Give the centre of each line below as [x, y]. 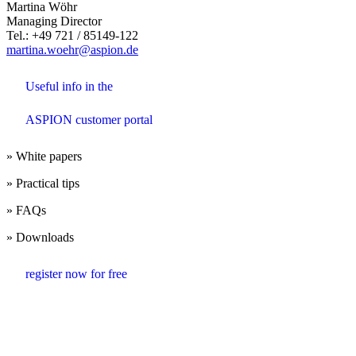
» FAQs [26, 211]
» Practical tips [43, 184]
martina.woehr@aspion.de [72, 50]
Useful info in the [69, 87]
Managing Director [54, 21]
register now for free [76, 274]
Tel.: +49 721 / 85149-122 [72, 36]
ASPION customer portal [89, 120]
